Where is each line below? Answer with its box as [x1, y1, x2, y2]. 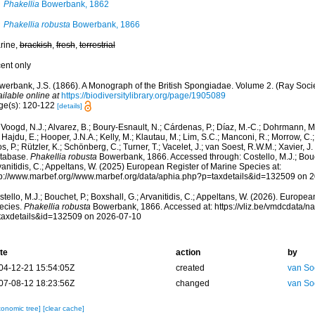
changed [175, 278, 210, 289]
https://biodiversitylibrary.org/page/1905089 [60, 91, 226, 101]
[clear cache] [42, 304, 84, 313]
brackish [19, 40, 52, 50]
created [175, 263, 205, 274]
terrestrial [79, 40, 115, 50]
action [175, 247, 200, 258]
